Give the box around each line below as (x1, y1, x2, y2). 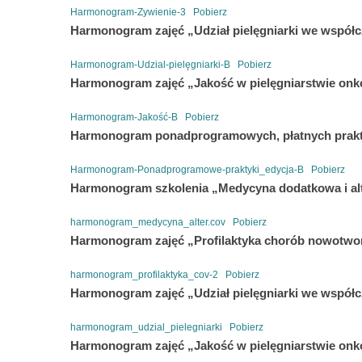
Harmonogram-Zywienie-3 (70, 6, 186, 18)
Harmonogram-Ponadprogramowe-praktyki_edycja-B (70, 163, 304, 175)
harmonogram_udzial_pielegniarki (70, 321, 222, 333)
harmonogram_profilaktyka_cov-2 (70, 268, 218, 280)
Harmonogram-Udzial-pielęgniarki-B (70, 58, 230, 70)
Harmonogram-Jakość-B (70, 111, 178, 123)
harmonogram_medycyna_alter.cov (70, 216, 225, 228)
